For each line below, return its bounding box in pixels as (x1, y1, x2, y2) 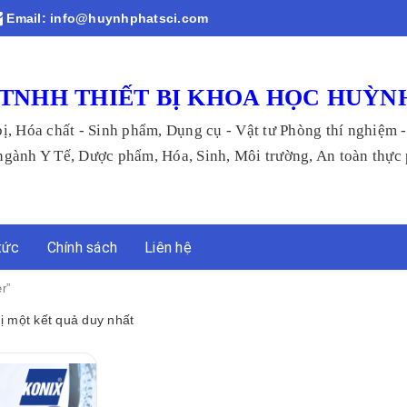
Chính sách (46, 238, 117, 256)
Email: (6, 11, 46, 25)
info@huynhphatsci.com (50, 11, 209, 25)
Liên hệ (144, 238, 192, 256)
